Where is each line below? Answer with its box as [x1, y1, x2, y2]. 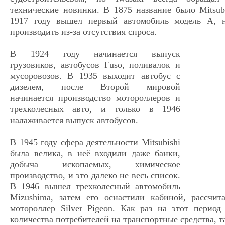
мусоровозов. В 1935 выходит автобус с [10, 71, 180, 81]
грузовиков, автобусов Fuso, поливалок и [10, 60, 180, 70]
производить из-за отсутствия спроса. [10, 27, 157, 37]
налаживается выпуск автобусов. [10, 115, 138, 125]
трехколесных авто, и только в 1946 [10, 104, 180, 114]
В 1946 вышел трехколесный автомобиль [10, 181, 180, 191]
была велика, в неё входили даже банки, [10, 148, 180, 158]
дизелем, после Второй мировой [10, 82, 180, 92]
